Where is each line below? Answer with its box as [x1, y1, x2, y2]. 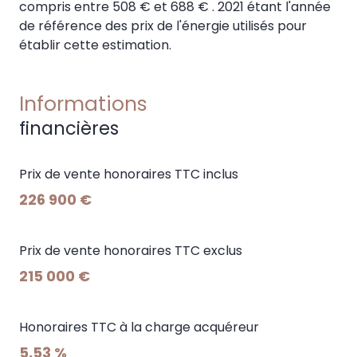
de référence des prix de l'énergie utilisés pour [19, 16, 307, 35]
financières [19, 115, 119, 141]
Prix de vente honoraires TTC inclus [19, 164, 238, 183]
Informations [19, 89, 147, 118]
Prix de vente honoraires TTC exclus [19, 241, 242, 260]
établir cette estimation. [19, 35, 171, 54]
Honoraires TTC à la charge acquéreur [19, 317, 259, 336]
